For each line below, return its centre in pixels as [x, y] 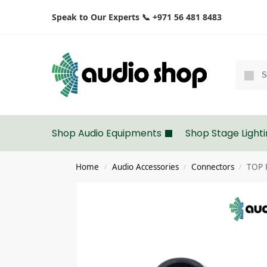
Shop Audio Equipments [107, 133]
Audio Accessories [145, 167]
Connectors [212, 167]
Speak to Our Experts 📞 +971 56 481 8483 [137, 17]
